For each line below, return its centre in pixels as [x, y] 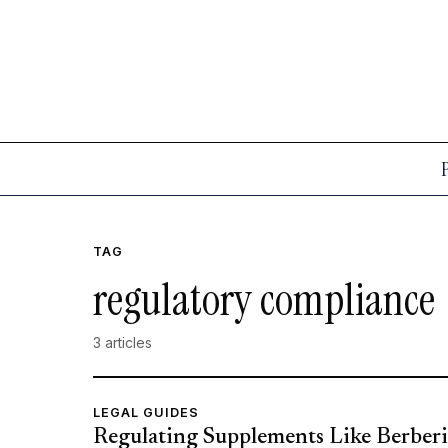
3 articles [123, 342]
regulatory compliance [264, 300]
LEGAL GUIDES [146, 412]
